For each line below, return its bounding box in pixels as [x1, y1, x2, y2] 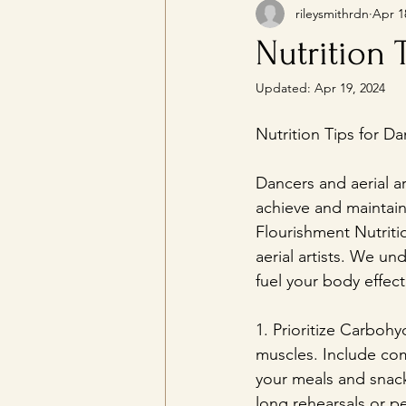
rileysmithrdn [295, 5, 369, 22]
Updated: [256, 80, 314, 96]
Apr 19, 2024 [314, 80, 385, 96]
